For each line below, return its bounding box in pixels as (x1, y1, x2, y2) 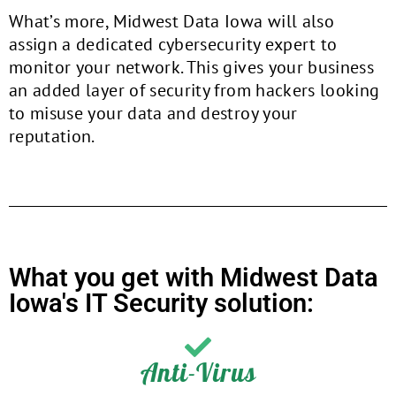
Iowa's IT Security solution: (9, 288, 314, 318)
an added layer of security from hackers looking (9, 79, 380, 102)
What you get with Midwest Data (9, 263, 378, 293)
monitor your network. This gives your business (9, 56, 375, 79)
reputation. (9, 125, 95, 148)
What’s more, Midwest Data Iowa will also (9, 10, 335, 33)
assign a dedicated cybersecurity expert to (9, 33, 338, 56)
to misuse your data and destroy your (9, 102, 298, 125)
